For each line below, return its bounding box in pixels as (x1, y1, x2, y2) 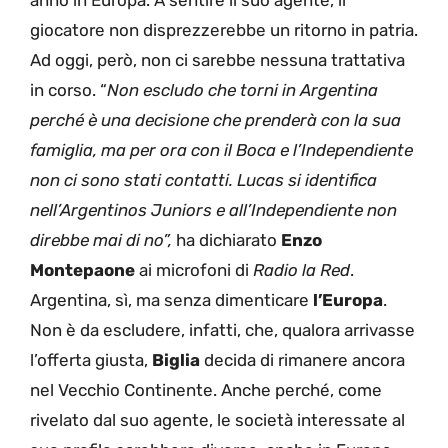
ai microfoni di (135, 259, 253, 280)
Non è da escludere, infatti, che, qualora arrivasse (30, 319, 415, 340)
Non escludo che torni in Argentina (107, 79, 378, 100)
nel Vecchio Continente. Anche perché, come (30, 379, 382, 400)
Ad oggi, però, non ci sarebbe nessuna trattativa (30, 49, 405, 70)
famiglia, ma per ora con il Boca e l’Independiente (30, 139, 413, 160)
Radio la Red (253, 259, 350, 280)
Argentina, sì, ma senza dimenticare (30, 289, 313, 310)
